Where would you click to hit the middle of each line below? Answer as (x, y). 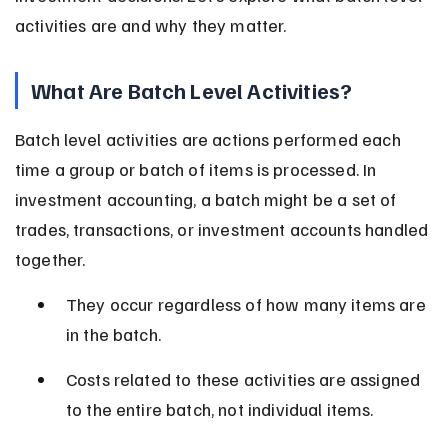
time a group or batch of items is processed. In (197, 168)
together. (50, 258)
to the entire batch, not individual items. (219, 408)
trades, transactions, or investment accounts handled (223, 228)
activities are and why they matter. (150, 24)
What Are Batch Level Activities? (192, 89)
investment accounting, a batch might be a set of (207, 198)
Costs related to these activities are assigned (245, 378)
